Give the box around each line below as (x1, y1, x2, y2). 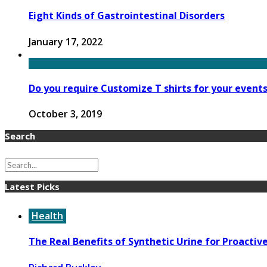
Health (32, 209, 63, 223)
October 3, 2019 (29, 107, 102, 121)
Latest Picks (5, 181, 60, 193)
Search (5, 130, 35, 142)
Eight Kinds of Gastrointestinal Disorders (29, 9, 225, 23)
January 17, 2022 (29, 35, 103, 48)
